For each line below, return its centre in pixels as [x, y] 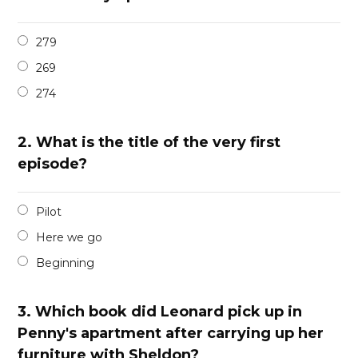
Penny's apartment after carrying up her [171, 334]
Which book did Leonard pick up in [169, 312]
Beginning [66, 263]
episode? [53, 164]
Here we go [70, 238]
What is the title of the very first [159, 143]
